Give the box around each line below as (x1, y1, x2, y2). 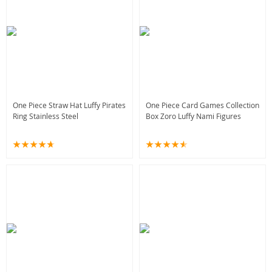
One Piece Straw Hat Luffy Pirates (13, 100, 126, 110)
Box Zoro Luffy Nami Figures (146, 111, 241, 121)
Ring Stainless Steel (13, 111, 78, 121)
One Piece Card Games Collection (146, 100, 259, 110)
